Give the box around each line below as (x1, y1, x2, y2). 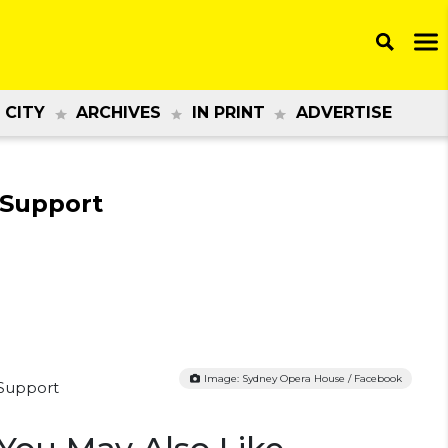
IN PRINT (191, 103, 265, 122)
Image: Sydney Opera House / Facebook (201, 372, 402, 386)
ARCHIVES (76, 103, 162, 122)
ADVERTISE (295, 103, 392, 122)
